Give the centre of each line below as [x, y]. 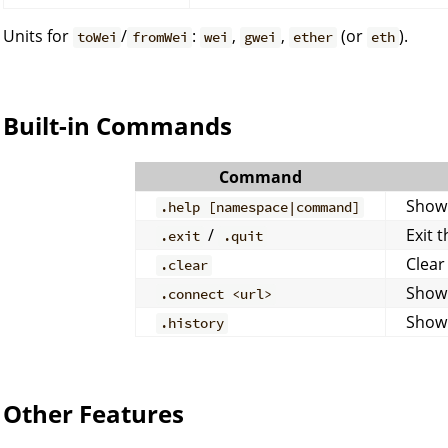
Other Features [93, 414]
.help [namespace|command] [260, 207]
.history [192, 323]
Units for [38, 36]
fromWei [159, 37]
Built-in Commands [117, 126]
